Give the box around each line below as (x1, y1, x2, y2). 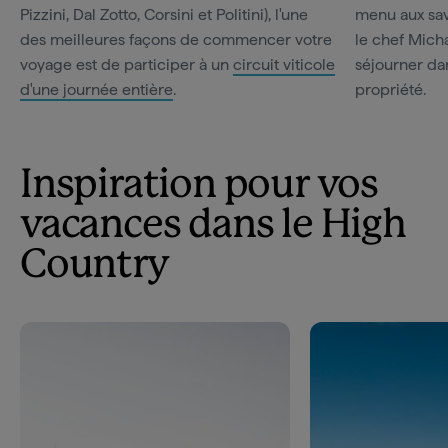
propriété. (355, 80, 426, 99)
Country (20, 247, 169, 285)
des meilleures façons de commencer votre (20, 30, 332, 49)
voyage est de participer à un (20, 55, 233, 74)
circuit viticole (233, 55, 335, 74)
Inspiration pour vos (20, 167, 378, 205)
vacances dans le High (20, 207, 406, 245)
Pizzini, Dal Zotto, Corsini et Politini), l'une (20, 5, 308, 24)
